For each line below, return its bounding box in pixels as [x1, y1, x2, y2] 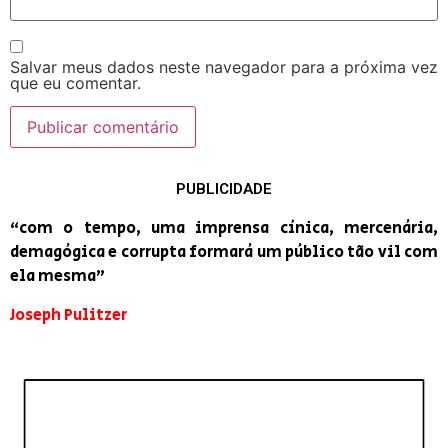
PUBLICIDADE [176, 180, 272, 199]
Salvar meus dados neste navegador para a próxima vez [10, 57, 438, 78]
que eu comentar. [10, 73, 141, 94]
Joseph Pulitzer [10, 303, 127, 327]
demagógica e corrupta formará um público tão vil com [10, 241, 438, 265]
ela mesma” [10, 265, 105, 289]
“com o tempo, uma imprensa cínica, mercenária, [10, 217, 438, 241]
